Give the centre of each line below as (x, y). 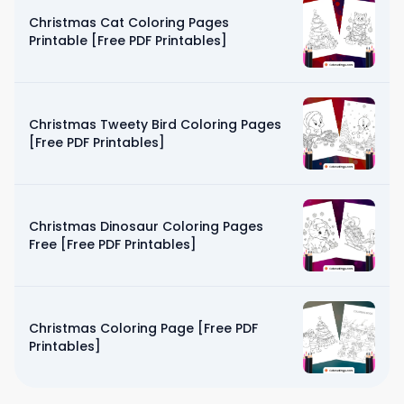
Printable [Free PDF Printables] (128, 40)
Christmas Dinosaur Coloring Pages (146, 226)
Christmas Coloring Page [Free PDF (143, 328)
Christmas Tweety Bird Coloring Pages (155, 124)
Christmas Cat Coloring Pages (129, 22)
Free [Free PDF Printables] (113, 244)
